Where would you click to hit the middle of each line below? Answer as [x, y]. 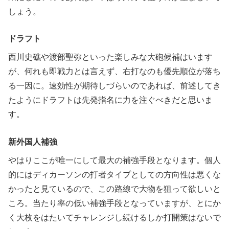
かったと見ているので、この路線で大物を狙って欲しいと [114, 189]
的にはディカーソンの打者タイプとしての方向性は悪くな [114, 175]
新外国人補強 [33, 142]
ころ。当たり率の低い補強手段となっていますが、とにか [114, 203]
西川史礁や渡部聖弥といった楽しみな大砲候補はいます [110, 57]
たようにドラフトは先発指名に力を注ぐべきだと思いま [110, 100]
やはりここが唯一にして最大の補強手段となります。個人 [114, 161]
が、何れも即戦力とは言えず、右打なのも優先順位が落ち [114, 72]
